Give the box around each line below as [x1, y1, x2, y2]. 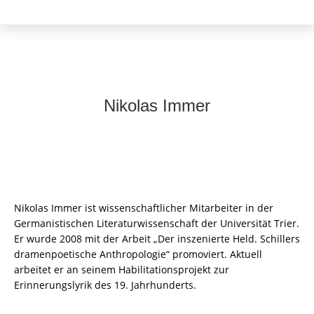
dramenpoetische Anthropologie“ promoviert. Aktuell [14, 247, 262, 261]
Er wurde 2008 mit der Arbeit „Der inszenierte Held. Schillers [14, 232, 300, 245]
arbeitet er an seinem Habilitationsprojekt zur [14, 263, 229, 276]
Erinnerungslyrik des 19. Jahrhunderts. [14, 278, 196, 292]
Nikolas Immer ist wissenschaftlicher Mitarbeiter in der [14, 201, 273, 214]
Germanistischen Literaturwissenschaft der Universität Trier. [14, 217, 299, 230]
